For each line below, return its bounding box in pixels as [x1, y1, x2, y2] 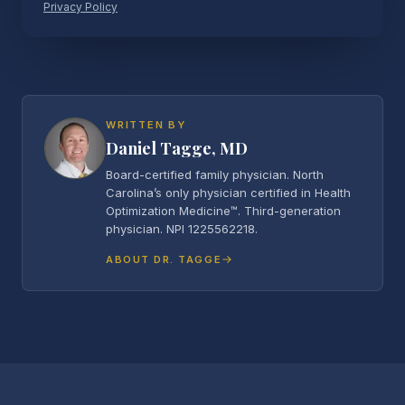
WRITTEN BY [106, 118, 186, 131]
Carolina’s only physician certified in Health [106, 185, 351, 200]
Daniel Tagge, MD [106, 137, 248, 159]
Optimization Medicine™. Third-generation [106, 203, 341, 218]
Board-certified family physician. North [106, 167, 324, 182]
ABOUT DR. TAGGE [106, 253, 222, 266]
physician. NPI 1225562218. [106, 221, 258, 236]
